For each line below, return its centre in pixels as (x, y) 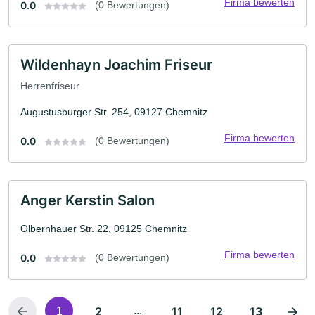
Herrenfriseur (50, 85)
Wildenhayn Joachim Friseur (116, 65)
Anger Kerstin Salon (88, 200)
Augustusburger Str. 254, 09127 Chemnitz (114, 111)
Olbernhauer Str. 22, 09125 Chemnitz (104, 228)
